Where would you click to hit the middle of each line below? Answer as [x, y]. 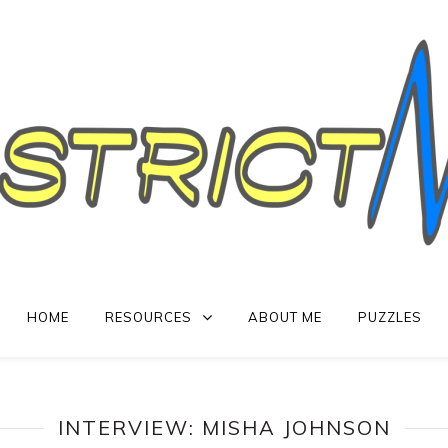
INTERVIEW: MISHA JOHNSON [224, 427]
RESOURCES [148, 317]
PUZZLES [389, 317]
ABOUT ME [284, 317]
